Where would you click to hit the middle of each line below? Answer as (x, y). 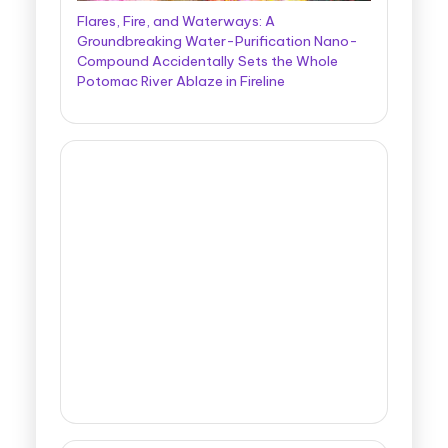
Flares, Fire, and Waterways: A (176, 21)
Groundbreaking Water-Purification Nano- (217, 41)
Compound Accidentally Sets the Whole (207, 61)
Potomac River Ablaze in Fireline (181, 81)
